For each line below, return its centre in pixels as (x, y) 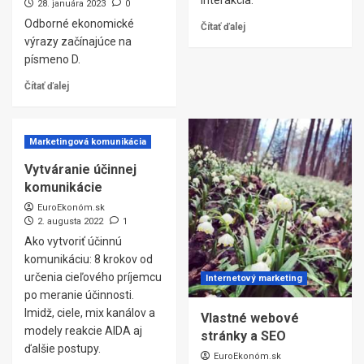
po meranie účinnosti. (79, 295)
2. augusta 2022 (70, 221)
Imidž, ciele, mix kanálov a (90, 313)
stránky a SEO (243, 336)
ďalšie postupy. (63, 349)
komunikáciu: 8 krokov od (89, 259)
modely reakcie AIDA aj (83, 331)
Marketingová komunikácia (88, 142)
